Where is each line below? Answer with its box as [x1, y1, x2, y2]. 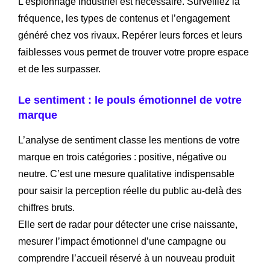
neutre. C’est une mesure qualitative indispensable [18, 168, 234, 179]
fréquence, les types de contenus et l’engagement [18, 13, 230, 24]
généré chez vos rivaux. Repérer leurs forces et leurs [18, 30, 242, 40]
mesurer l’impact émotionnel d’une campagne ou [18, 236, 226, 246]
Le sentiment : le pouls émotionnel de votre [18, 93, 242, 106]
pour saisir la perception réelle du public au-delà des [18, 185, 242, 196]
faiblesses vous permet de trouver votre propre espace [18, 46, 249, 57]
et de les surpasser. [18, 63, 101, 74]
